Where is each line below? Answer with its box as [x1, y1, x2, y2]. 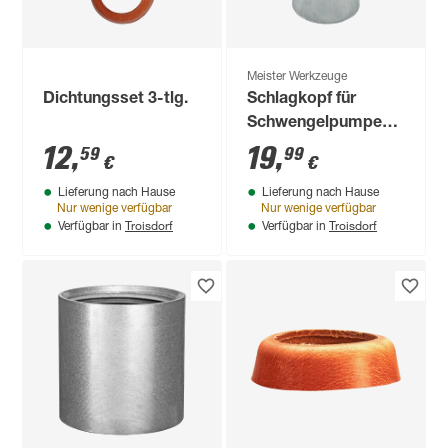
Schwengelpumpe [247, 116, 383, 132]
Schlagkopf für [247, 92, 357, 108]
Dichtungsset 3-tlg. [43, 92, 189, 108]
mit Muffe [247, 140, 320, 156]
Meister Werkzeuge [247, 71, 348, 83]
